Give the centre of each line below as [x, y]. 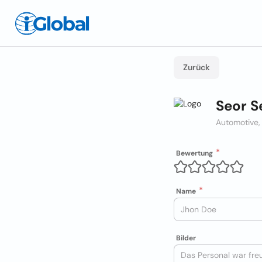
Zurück [196, 67]
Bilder [186, 238]
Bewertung [194, 153]
